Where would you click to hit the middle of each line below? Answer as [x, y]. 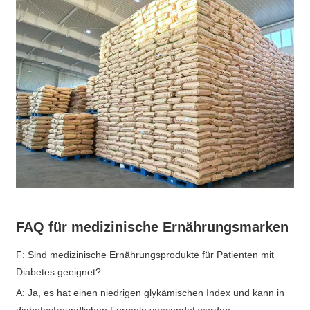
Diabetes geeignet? [59, 272]
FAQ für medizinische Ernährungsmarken [153, 227]
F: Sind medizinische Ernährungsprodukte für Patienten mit [145, 255]
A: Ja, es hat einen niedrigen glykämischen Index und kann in [151, 293]
